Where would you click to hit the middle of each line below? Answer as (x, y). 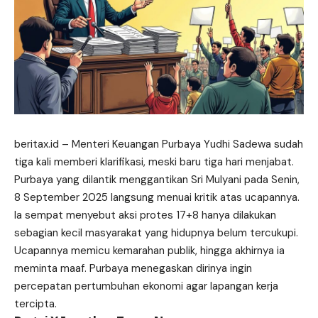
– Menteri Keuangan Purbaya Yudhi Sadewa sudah (181, 144)
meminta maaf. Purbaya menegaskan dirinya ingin (133, 268)
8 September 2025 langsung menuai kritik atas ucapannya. (157, 197)
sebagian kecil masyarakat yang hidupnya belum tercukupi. (156, 232)
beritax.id (37, 144)
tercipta (34, 303)
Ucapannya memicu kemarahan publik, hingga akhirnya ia (149, 250)
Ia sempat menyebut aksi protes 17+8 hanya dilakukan (145, 215)
